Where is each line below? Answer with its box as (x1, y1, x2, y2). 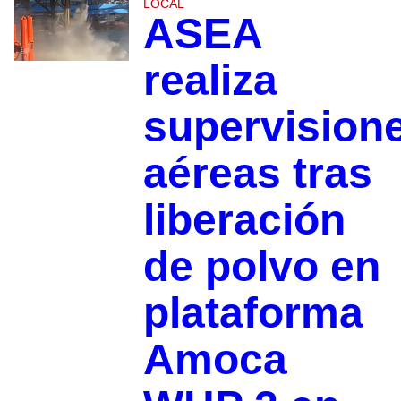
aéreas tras (142, 149, 372, 198)
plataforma (142, 289, 363, 337)
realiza (142, 56, 277, 105)
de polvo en (142, 243, 380, 291)
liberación (142, 196, 346, 244)
